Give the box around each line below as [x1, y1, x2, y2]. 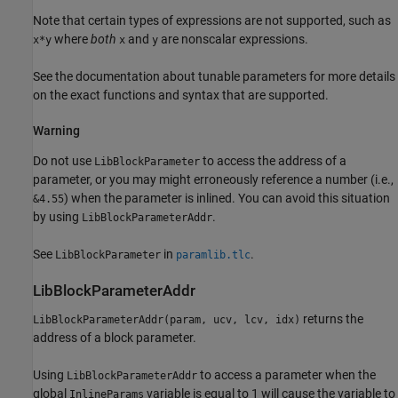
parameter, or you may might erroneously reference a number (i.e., [33, 172, 394, 187]
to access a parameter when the [197, 367, 376, 382]
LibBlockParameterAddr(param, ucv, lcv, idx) [33, 313, 300, 326]
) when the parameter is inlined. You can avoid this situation [64, 191, 390, 206]
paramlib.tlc [176, 249, 251, 262]
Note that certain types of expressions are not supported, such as [33, 12, 391, 28]
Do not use [33, 154, 94, 169]
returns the [300, 311, 363, 326]
